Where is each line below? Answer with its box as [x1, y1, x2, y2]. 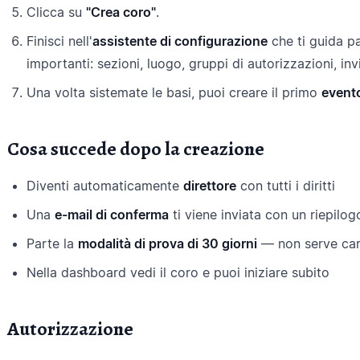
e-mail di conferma [55, 207, 169, 223]
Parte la [27, 235, 78, 252]
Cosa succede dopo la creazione [7, 136, 264, 162]
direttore [183, 178, 236, 194]
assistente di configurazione [92, 33, 268, 49]
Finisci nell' [27, 33, 92, 49]
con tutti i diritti [236, 178, 335, 194]
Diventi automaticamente [27, 178, 183, 194]
